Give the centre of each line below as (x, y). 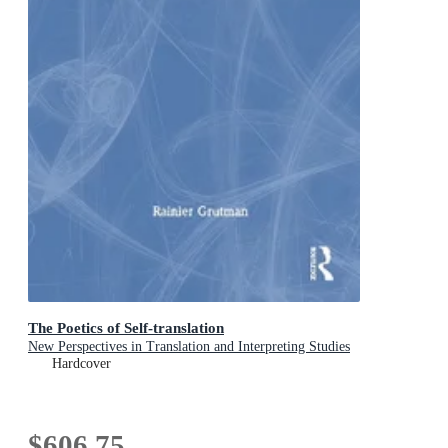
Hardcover (81, 364)
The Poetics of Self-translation (126, 328)
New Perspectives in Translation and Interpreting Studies (189, 347)
